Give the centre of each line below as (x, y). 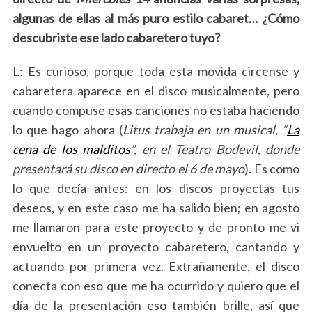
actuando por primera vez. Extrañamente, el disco (156, 266)
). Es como (272, 169)
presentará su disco (65, 169)
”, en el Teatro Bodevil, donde (215, 149)
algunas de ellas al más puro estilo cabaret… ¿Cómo (156, 18)
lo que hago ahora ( (67, 130)
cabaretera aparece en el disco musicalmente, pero (156, 91)
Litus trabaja (158, 130)
